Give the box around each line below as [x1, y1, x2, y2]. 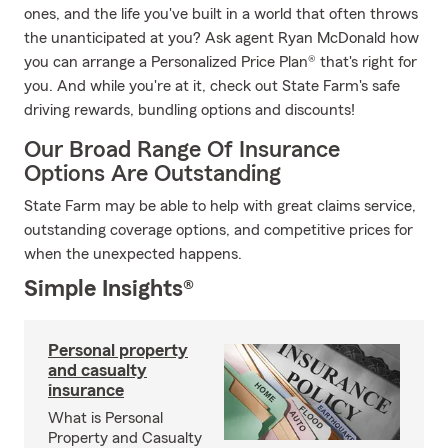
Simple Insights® [24, 277, 194, 301]
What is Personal [48, 410, 163, 426]
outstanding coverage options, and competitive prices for [24, 222, 413, 238]
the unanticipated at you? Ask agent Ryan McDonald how [24, 30, 419, 46]
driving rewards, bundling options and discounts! [24, 102, 355, 118]
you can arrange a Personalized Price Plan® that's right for [24, 54, 417, 70]
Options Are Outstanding [24, 162, 281, 186]
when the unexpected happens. [24, 246, 242, 262]
